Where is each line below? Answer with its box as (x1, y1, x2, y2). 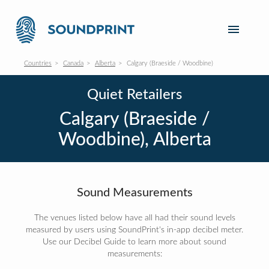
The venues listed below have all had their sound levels (34, 214, 235, 222)
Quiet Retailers (87, 88, 182, 102)
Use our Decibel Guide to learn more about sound (43, 238, 226, 246)
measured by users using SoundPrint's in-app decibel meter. (26, 226, 243, 234)
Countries (24, 60, 52, 67)
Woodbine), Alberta (58, 131, 211, 149)
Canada (63, 60, 83, 67)
